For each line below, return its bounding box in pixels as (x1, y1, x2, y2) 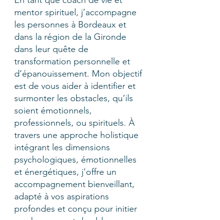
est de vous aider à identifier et (14, 81, 136, 91)
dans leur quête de (14, 44, 88, 55)
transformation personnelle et (14, 56, 130, 67)
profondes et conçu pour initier (14, 203, 137, 214)
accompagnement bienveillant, (14, 179, 135, 190)
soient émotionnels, (14, 105, 92, 116)
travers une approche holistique (14, 130, 138, 140)
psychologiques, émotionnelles (14, 154, 137, 165)
